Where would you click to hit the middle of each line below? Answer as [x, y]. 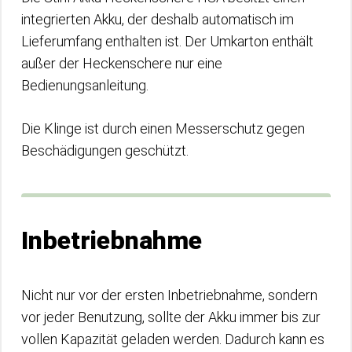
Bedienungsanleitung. [86, 85]
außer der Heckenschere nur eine [122, 63]
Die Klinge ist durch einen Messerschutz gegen [163, 128]
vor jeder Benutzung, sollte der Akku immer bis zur [171, 317]
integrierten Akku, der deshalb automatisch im [158, 19]
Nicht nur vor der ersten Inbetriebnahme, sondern [169, 295]
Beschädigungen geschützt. [106, 150]
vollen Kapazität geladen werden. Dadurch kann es [173, 339]
